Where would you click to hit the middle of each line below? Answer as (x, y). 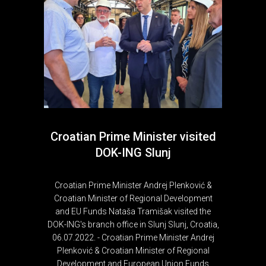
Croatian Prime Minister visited (133, 136)
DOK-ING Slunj (133, 152)
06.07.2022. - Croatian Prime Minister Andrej (133, 237)
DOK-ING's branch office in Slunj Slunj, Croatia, (133, 224)
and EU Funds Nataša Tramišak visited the (133, 211)
